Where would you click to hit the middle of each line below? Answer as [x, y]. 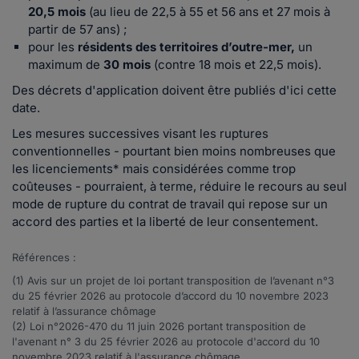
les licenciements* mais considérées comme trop [154, 169]
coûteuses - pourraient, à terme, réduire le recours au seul [179, 187]
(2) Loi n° [35, 327]
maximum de [66, 65]
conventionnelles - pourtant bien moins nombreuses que [174, 151]
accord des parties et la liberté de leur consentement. [165, 222]
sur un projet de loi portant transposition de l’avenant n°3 [191, 281]
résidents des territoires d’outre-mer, [185, 47]
